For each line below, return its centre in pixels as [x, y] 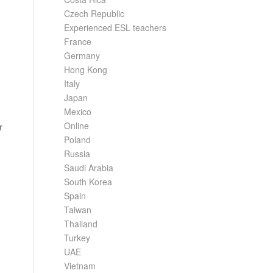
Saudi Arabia [89, 168]
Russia [77, 154]
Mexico [78, 112]
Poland [78, 140]
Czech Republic [94, 13]
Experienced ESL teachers [115, 27]
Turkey [77, 238]
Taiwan [78, 210]
